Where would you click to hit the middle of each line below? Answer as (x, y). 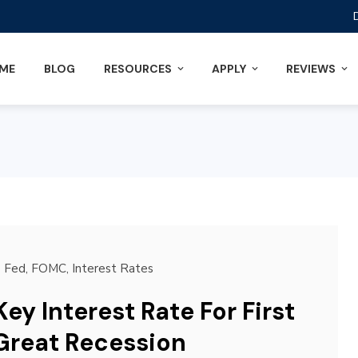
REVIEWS (311, 69)
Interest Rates (112, 268)
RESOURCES (138, 69)
